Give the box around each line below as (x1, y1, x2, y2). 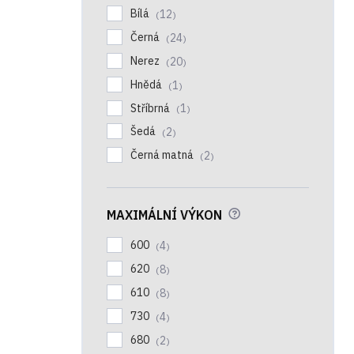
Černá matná (130, 148, 196, 163)
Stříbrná (130, 100, 172, 115)
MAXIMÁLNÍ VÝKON (107, 206, 222, 223)
